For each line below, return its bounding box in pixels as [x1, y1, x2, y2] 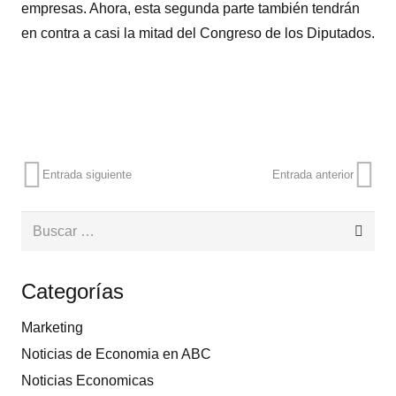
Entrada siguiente [42, 168, 132, 182]
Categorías [21, 279, 124, 304]
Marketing [21, 320, 83, 336]
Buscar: [20, 215, 68, 231]
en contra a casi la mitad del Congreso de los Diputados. [21, 25, 375, 41]
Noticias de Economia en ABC [21, 346, 211, 362]
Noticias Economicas [21, 373, 154, 389]
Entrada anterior [272, 168, 354, 182]
